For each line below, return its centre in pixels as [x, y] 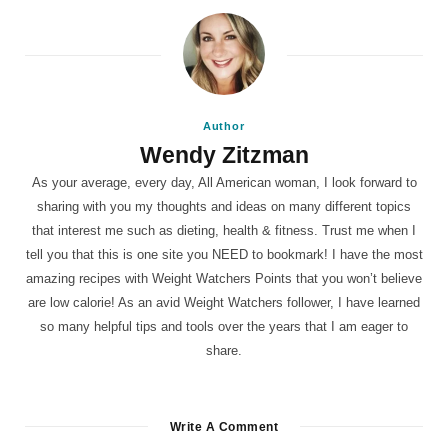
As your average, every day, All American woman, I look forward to [224, 182]
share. [224, 350]
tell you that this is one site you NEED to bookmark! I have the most [224, 254]
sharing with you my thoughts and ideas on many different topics [224, 206]
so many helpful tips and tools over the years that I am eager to [224, 326]
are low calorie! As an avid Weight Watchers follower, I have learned [224, 302]
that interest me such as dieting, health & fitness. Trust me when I [224, 230]
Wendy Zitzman [224, 154]
